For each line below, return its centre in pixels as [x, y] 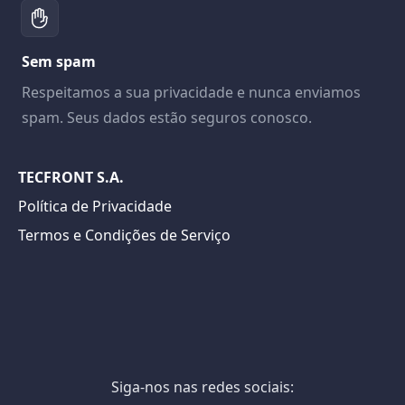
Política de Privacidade [95, 206]
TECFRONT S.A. [71, 177]
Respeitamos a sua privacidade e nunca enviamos [191, 92]
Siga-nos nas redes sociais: [202, 387]
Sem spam [59, 61]
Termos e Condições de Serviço [124, 235]
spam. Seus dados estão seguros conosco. [167, 118]
